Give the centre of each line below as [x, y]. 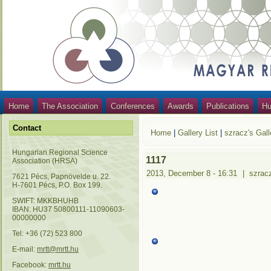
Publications [228, 106]
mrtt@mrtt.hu [58, 249]
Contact [27, 128]
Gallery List [198, 133]
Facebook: [30, 265]
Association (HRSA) [45, 161]
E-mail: [24, 249]
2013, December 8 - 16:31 [193, 174]
